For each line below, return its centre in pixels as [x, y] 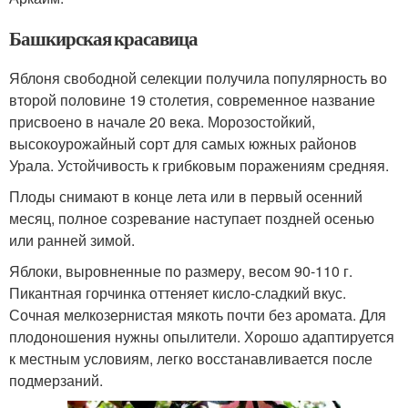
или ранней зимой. [72, 240]
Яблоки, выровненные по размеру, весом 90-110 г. [181, 271]
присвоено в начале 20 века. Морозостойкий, [162, 122]
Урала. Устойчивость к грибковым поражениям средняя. [199, 166]
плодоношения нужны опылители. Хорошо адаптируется [202, 337]
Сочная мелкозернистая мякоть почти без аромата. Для [198, 315]
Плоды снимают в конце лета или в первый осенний [186, 197]
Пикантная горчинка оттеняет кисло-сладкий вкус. [178, 293]
